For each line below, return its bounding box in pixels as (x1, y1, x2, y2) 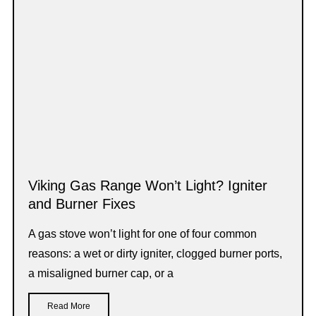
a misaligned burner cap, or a (28, 267, 174, 279)
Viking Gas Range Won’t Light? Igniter (28, 177, 267, 193)
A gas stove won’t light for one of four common (28, 227, 257, 240)
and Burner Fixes (28, 195, 135, 212)
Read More (47, 300, 90, 311)
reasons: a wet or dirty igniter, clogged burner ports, (28, 247, 282, 260)
